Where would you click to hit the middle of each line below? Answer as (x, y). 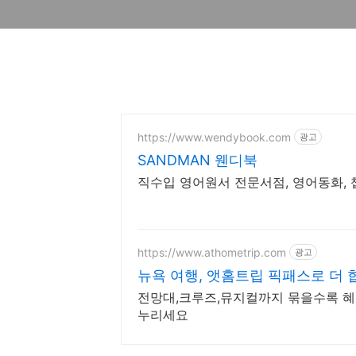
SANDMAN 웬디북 (197, 160)
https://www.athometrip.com (212, 252)
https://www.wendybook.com (214, 137)
